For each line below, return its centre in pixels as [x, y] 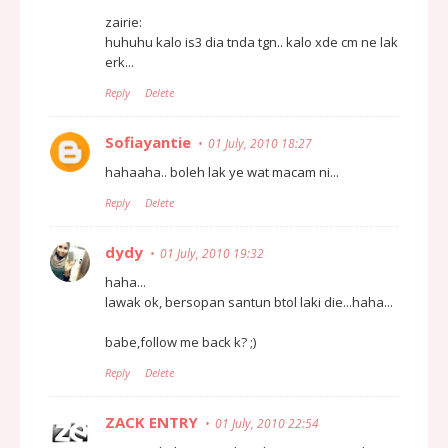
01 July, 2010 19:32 [212, 253]
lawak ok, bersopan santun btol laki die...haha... [249, 301]
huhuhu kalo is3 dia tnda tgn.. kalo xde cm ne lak [251, 41]
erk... [119, 61]
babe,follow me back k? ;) [180, 341]
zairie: [123, 21]
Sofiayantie [148, 141]
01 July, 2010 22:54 [267, 423]
